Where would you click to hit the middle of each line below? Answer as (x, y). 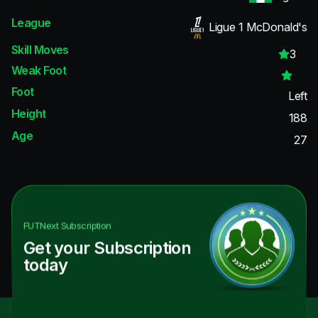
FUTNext (41, 225)
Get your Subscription (107, 248)
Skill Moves (40, 49)
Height (29, 113)
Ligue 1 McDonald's (258, 27)
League (31, 23)
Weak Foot (39, 71)
